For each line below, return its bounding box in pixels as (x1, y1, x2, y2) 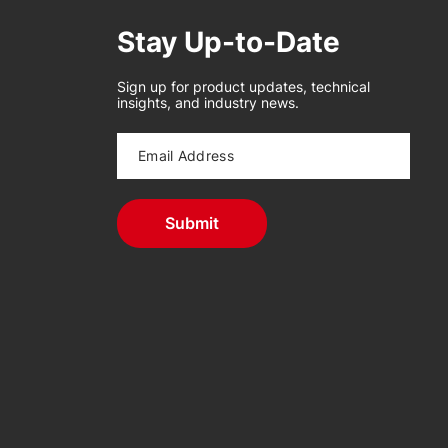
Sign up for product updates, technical (117, 78, 370, 95)
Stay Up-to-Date (117, 25, 340, 59)
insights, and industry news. (117, 94, 299, 111)
